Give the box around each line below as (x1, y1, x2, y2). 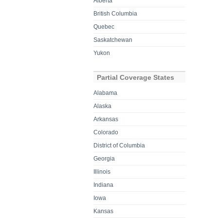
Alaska (93, 102, 112, 109)
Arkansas (93, 115, 119, 123)
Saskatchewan (93, 36, 133, 43)
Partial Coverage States (97, 73, 175, 81)
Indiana (93, 181, 114, 188)
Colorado (93, 128, 119, 136)
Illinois (93, 168, 111, 175)
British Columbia (93, 10, 138, 17)
